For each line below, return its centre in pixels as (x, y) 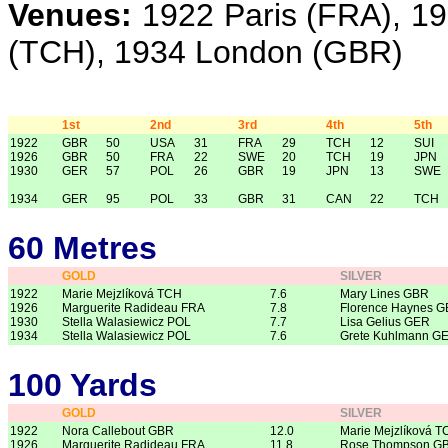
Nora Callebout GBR (118, 431)
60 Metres (82, 248)
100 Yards (82, 385)
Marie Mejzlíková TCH (122, 294)
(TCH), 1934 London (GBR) (205, 52)
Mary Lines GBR (384, 294)
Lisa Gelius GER (385, 322)
